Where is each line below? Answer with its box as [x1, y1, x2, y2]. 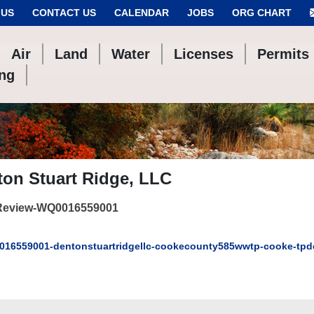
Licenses [174, 46, 234, 62]
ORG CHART [232, 7, 292, 18]
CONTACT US [32, 7, 96, 18]
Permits [257, 46, 310, 62]
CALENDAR [114, 7, 169, 18]
